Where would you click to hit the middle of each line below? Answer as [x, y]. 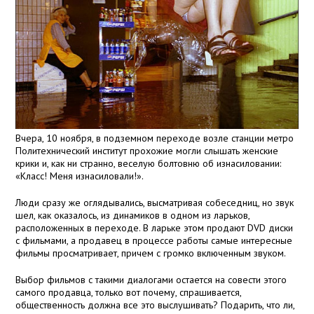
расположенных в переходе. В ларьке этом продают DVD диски [155, 228]
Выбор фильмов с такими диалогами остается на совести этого [151, 280]
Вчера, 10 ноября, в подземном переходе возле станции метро [155, 138]
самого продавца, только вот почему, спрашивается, [129, 293]
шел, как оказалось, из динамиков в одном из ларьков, [133, 216]
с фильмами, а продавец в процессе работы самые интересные [154, 241]
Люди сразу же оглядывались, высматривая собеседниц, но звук [155, 203]
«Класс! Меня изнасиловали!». [80, 176]
